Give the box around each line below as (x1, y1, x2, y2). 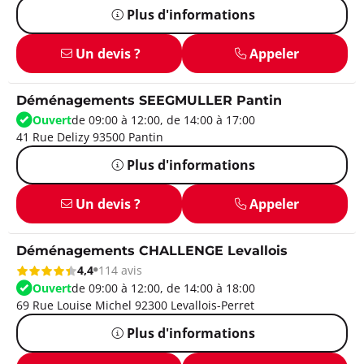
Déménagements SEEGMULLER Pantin (16, 90, 282, 111)
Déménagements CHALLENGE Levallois (16, 240, 288, 262)
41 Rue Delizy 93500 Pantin (16, 128, 163, 145)
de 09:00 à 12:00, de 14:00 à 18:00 (71, 279, 255, 296)
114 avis (98, 262, 142, 278)
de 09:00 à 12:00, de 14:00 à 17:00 (71, 111, 255, 128)
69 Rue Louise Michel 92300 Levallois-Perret (16, 297, 254, 313)
